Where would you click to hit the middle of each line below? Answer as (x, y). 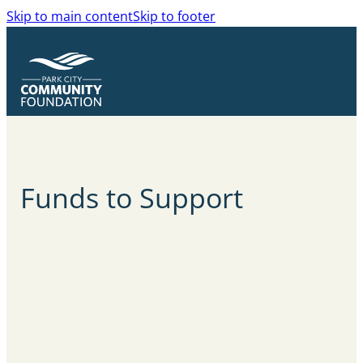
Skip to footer (174, 16)
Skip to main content (70, 16)
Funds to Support (132, 198)
